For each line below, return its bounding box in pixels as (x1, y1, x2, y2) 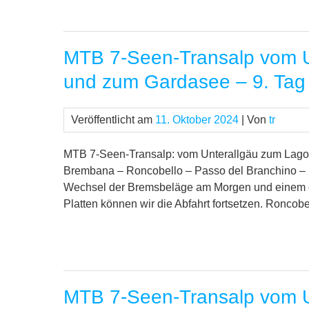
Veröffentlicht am (71, 114, 155, 126)
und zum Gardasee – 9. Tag (63, 71, 306, 93)
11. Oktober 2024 (155, 114, 239, 126)
